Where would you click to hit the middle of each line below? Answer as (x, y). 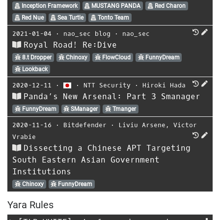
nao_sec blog (87, 33)
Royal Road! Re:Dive (70, 45)
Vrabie (24, 137)
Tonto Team (112, 17)
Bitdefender (85, 125)
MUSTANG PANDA (115, 6)
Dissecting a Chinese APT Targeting (107, 148)
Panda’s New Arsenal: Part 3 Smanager (112, 96)
